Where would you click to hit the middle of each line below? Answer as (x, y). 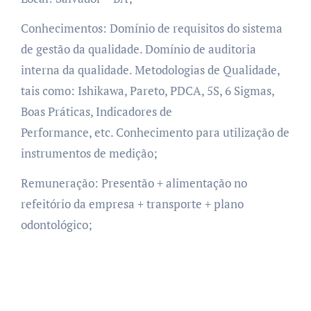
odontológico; (56, 224)
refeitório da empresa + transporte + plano (132, 203)
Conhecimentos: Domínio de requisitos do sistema (151, 28)
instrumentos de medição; (89, 153)
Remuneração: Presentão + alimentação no (134, 183)
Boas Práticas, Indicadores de (96, 111)
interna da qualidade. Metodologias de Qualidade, (150, 69)
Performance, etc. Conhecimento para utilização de (155, 132)
